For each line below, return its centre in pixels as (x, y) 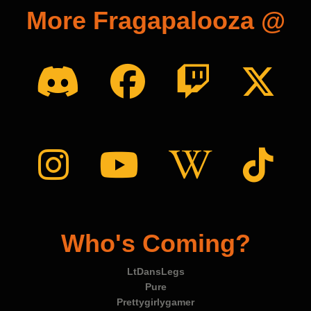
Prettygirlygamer (155, 302)
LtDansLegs (155, 271)
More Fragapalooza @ (155, 20)
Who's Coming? (155, 243)
